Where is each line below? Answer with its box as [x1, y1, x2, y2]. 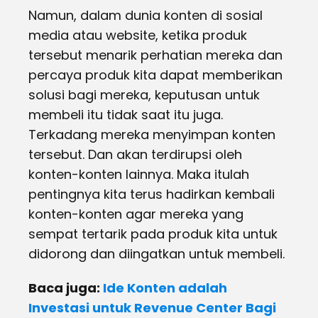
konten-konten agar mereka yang [28, 205, 243, 223]
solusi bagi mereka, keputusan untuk [28, 86, 260, 104]
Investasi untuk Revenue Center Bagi [28, 299, 276, 317]
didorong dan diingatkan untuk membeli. [28, 245, 285, 263]
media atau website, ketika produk [28, 26, 247, 44]
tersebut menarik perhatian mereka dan [28, 46, 283, 64]
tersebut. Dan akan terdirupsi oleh [28, 146, 242, 163]
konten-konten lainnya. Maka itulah [28, 165, 249, 183]
